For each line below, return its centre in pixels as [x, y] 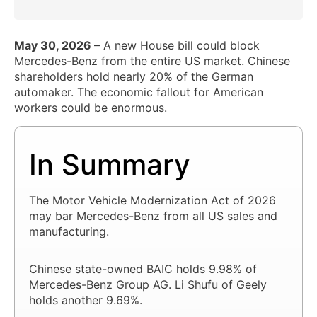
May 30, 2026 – [57, 45]
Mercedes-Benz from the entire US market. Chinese [152, 60]
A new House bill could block [180, 45]
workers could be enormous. [91, 107]
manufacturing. [69, 231]
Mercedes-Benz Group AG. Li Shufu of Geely [148, 284]
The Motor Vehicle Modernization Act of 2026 [152, 200]
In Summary [110, 164]
